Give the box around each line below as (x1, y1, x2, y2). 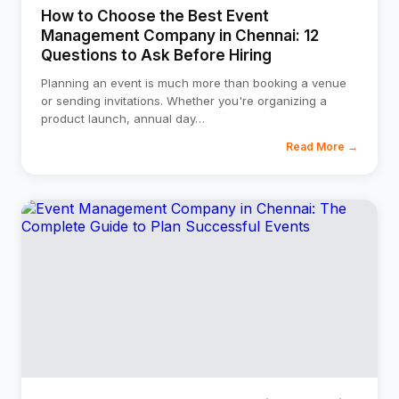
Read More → (286, 140, 358, 153)
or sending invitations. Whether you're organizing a (41, 94, 327, 108)
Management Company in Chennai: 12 (41, 27, 319, 45)
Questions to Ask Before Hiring (41, 46, 272, 64)
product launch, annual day (41, 111, 195, 126)
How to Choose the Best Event (41, 7, 269, 25)
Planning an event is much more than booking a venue (41, 76, 346, 90)
